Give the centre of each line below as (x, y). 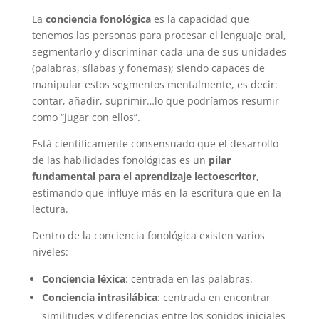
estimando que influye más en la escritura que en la (156, 192)
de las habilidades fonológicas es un (120, 159)
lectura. (51, 209)
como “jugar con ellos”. (87, 117)
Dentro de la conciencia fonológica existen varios (148, 235)
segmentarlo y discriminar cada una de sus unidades (159, 51)
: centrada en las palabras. (190, 278)
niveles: (50, 251)
